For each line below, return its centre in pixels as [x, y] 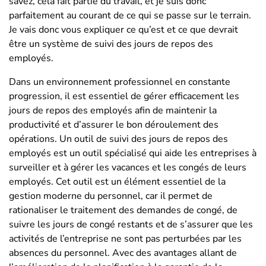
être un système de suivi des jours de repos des [111, 44]
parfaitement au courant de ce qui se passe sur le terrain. [130, 15]
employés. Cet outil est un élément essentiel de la [117, 181]
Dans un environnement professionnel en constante [120, 82]
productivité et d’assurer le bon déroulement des [114, 124]
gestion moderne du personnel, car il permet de [111, 196]
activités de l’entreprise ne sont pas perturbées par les [125, 238]
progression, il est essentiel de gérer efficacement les [124, 96]
